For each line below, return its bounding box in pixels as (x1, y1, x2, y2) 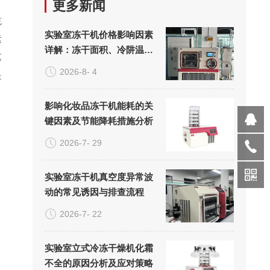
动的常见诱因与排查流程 (44, 187, 144, 197)
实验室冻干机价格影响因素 (44, 30, 153, 40)
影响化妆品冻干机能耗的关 (44, 101, 153, 111)
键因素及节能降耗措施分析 (44, 116, 153, 126)
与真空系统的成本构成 (44, 60, 135, 70)
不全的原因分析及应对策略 (44, 258, 153, 268)
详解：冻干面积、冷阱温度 (44, 45, 153, 55)
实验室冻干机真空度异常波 (44, 172, 153, 182)
